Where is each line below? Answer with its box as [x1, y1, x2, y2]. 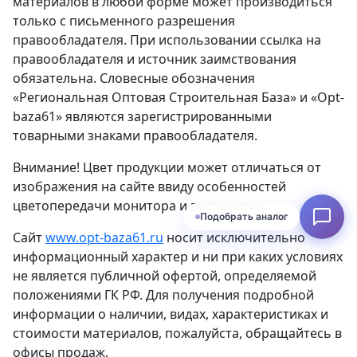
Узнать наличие [214, 210, 288, 223]
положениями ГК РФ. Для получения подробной [13, 286, 314, 304]
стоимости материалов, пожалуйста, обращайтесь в [13, 324, 342, 343]
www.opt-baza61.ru [45, 229, 163, 247]
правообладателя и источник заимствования [13, 50, 296, 69]
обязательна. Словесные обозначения [13, 69, 255, 88]
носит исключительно [163, 229, 305, 247]
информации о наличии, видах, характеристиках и [13, 305, 328, 324]
